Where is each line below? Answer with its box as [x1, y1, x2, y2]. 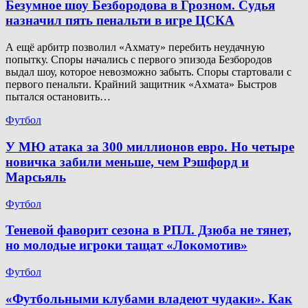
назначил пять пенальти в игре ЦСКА [5, 13, 234, 28]
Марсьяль [5, 169, 66, 184]
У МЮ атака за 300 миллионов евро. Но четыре [5, 139, 294, 154]
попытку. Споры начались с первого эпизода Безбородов [5, 54, 272, 66]
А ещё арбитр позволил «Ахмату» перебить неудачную [5, 41, 265, 54]
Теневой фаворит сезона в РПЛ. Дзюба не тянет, [5, 223, 291, 238]
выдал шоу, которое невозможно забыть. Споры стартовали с [5, 66, 291, 78]
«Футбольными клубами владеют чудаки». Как [5, 291, 292, 306]
